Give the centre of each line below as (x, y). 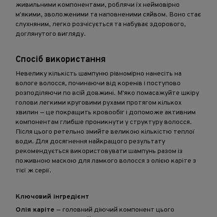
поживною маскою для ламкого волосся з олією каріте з (106, 161)
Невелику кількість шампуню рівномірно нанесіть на (99, 74)
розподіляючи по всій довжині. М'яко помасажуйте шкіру (107, 93)
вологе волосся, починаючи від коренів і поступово (98, 83)
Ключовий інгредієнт (52, 197)
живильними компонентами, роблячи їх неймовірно (98, 5)
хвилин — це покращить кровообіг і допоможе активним (106, 112)
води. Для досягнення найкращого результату (90, 141)
